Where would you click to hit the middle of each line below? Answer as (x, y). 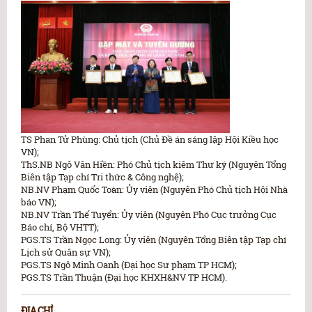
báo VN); (39, 202)
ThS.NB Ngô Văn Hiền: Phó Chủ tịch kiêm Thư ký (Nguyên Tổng (154, 164)
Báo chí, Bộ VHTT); (60, 227)
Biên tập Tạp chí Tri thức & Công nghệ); (102, 177)
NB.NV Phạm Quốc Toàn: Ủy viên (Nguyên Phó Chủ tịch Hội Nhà (154, 189)
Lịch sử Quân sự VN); (66, 252)
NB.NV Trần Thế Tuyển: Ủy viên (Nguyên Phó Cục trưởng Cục (149, 214)
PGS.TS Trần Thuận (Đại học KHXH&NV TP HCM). (124, 277)
